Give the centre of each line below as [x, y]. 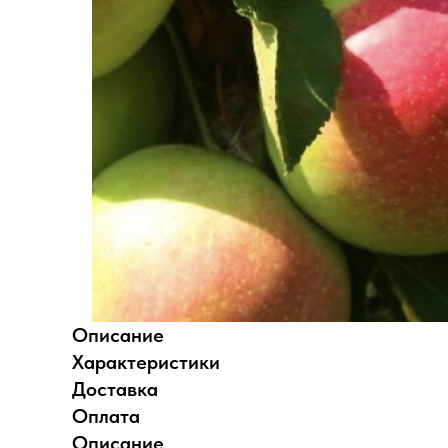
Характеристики [146, 362]
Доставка [115, 389]
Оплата [106, 416]
